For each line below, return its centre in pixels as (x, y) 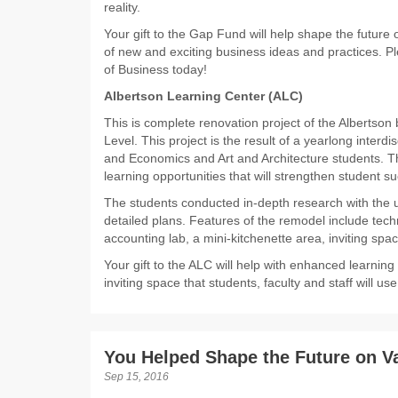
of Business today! (157, 70)
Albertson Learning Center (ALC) (205, 96)
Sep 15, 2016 (136, 377)
